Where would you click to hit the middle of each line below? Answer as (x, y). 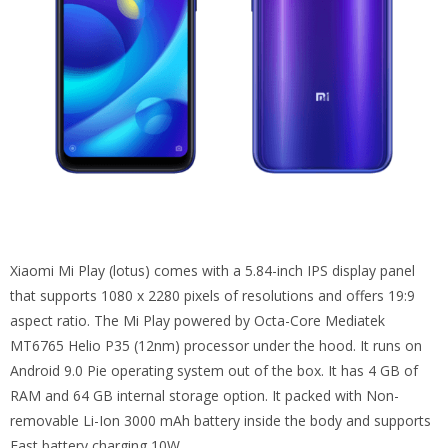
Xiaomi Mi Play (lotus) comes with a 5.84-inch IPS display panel (212, 270)
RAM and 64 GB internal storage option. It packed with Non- (204, 395)
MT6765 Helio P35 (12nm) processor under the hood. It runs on (216, 345)
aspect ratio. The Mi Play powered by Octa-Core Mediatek (197, 320)
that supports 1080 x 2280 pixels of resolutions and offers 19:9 (212, 295)
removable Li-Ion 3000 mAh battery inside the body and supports (220, 420)
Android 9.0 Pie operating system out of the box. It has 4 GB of (214, 370)
